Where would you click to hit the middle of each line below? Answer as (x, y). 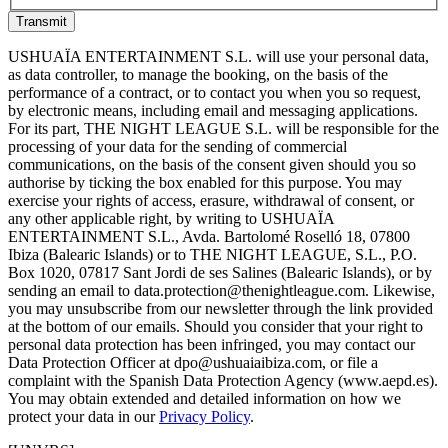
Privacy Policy (204, 416)
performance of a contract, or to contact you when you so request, (214, 92)
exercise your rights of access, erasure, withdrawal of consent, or (211, 200)
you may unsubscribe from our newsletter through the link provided (220, 308)
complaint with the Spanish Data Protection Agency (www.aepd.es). (223, 380)
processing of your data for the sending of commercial (177, 146)
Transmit (41, 21)
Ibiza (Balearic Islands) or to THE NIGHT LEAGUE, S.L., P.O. (212, 254)
